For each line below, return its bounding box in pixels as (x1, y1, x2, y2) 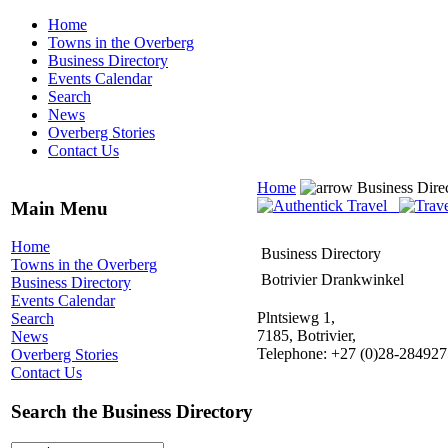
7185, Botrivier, (257, 327, 356, 344)
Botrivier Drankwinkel (261, 271, 404, 288)
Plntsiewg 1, (257, 309, 335, 326)
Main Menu (11, 197, 108, 219)
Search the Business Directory (11, 401, 253, 423)
